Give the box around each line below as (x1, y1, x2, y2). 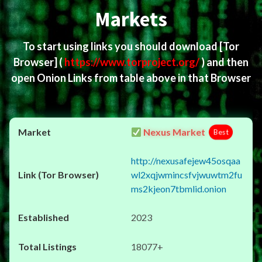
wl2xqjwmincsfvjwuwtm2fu (131, 169, 242, 180)
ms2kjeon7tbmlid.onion (131, 183, 226, 194)
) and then (201, 56, 249, 68)
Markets (95, 6, 167, 32)
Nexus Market (142, 126, 206, 137)
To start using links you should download (23, 40, 219, 53)
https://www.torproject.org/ (64, 56, 201, 68)
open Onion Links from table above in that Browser (11, 71, 251, 84)
